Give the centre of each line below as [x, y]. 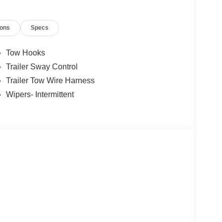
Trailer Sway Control [42, 67]
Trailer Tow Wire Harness [50, 81]
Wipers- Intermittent [40, 95]
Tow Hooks [25, 53]
